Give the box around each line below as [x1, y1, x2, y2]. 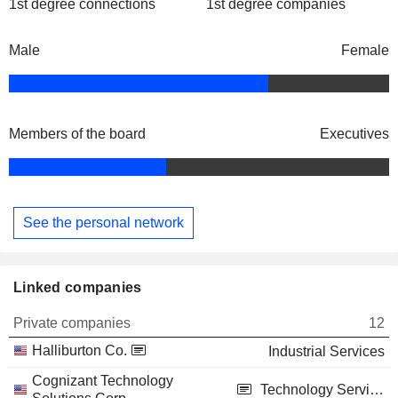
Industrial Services [268, 343, 385, 359]
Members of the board [9, 126, 146, 142]
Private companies [13, 314, 131, 330]
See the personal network [23, 214, 184, 230]
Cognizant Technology [32, 372, 173, 388]
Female [341, 43, 389, 59]
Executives [320, 126, 389, 142]
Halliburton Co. [32, 342, 127, 358]
